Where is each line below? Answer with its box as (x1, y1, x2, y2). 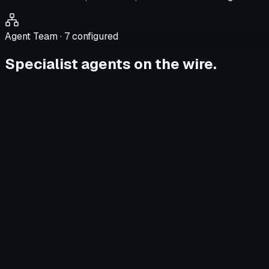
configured (70, 29, 118, 43)
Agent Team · (5, 29, 64, 43)
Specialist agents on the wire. (5, 54, 217, 73)
